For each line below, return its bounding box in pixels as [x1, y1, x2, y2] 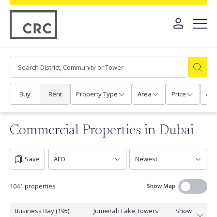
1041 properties [10, 182, 56, 191]
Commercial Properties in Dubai [10, 124, 194, 138]
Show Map [146, 181, 175, 192]
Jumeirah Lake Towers [93, 206, 158, 215]
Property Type [76, 90, 118, 99]
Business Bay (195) [14, 206, 69, 215]
